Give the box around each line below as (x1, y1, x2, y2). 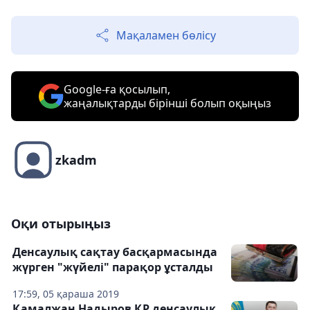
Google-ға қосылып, (64, 82, 170, 98)
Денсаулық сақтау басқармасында (12, 244, 217, 260)
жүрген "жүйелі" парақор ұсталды (12, 259, 213, 275)
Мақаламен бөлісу (116, 28, 216, 44)
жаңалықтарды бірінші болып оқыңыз (64, 95, 271, 111)
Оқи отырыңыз (11, 215, 111, 232)
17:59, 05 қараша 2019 (12, 287, 119, 301)
